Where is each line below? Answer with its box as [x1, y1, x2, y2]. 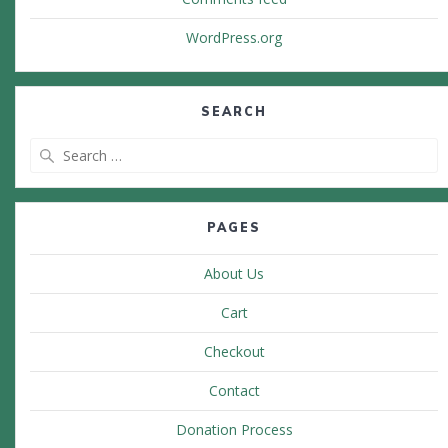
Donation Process [175, 420, 293, 440]
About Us [204, 264, 264, 284]
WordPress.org [186, 28, 282, 48]
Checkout [203, 342, 265, 362]
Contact [208, 381, 260, 401]
